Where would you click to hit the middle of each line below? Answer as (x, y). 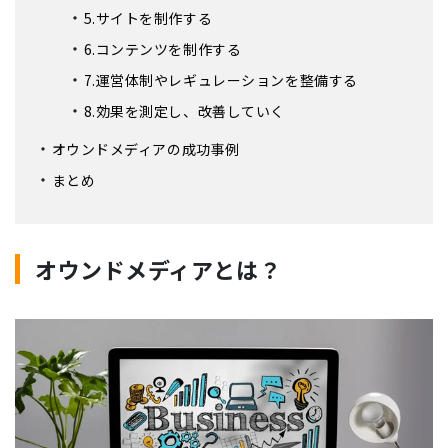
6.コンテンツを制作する (162, 49)
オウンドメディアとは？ (158, 269)
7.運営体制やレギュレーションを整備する (220, 80)
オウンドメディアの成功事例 (145, 149)
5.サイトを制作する (148, 18)
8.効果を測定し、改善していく (184, 111)
